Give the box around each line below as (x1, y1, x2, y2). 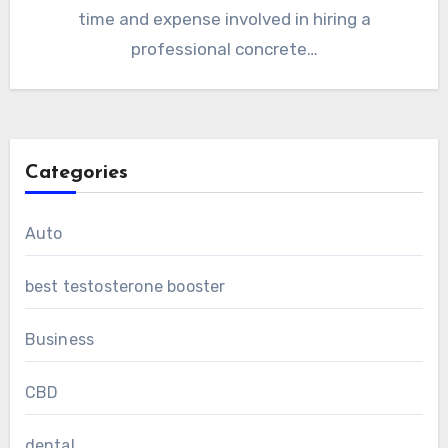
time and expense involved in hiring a (77, 9, 371, 30)
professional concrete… (130, 39, 318, 60)
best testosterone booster (24, 277, 226, 297)
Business (24, 330, 95, 350)
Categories (24, 163, 128, 184)
